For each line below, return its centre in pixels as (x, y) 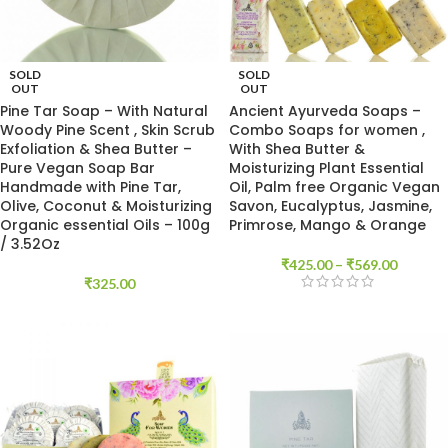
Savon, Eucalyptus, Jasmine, (330, 206)
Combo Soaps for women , (327, 130)
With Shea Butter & (297, 149)
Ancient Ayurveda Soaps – (325, 111)
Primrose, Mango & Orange (327, 225)
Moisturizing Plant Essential (326, 168)
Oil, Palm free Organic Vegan (334, 187)
